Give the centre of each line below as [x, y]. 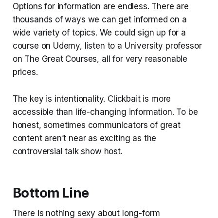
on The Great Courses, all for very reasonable [100, 59]
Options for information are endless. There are [100, 6]
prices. [25, 72]
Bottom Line [51, 193]
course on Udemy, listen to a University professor [107, 45]
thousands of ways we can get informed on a [100, 19]
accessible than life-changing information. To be [105, 112]
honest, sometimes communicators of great [96, 125]
